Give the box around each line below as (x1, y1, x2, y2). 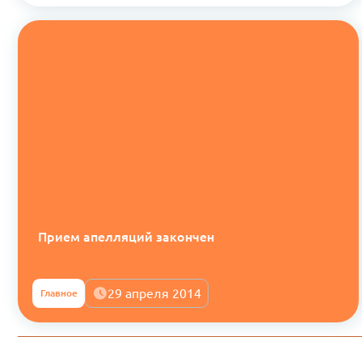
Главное (40, 287, 78, 298)
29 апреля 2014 (107, 285, 202, 301)
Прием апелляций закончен (37, 229, 214, 245)
